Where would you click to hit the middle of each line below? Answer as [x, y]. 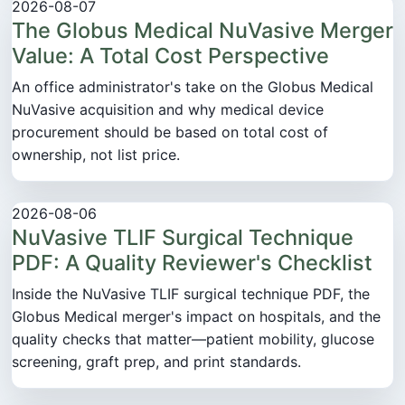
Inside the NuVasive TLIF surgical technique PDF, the [191, 293]
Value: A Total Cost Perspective [170, 55]
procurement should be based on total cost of [170, 132]
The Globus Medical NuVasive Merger [202, 30]
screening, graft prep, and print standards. [156, 361]
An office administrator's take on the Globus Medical [193, 86]
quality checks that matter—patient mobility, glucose [193, 339]
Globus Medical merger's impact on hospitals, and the [196, 316]
